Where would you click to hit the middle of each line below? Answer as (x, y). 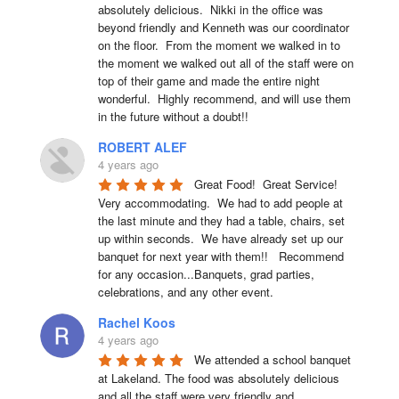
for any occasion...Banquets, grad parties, (206, 274)
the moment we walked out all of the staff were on (225, 63)
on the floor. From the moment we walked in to (219, 45)
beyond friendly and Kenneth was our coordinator (223, 27)
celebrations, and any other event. (185, 292)
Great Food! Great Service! (265, 184)
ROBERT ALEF (142, 147)
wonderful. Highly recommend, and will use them (224, 98)
